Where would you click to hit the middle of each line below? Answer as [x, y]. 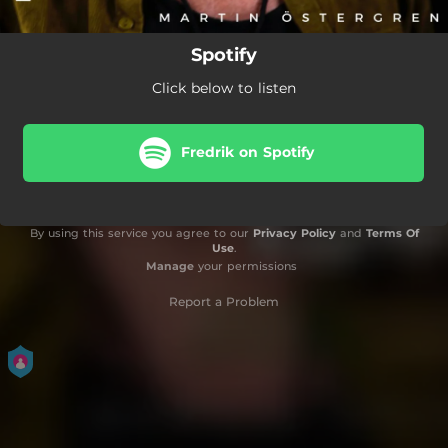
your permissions [245, 265]
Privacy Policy [294, 232]
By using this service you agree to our [141, 232]
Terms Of [392, 232]
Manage [169, 265]
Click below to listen [223, 87]
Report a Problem [224, 301]
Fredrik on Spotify [247, 152]
